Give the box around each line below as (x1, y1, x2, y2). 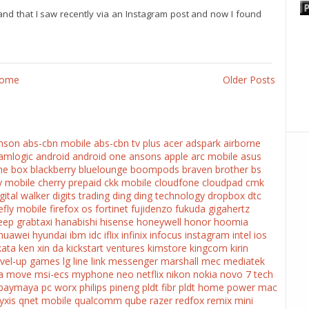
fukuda (175, 202, 206, 216)
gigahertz (208, 202, 250, 216)
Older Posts (222, 73, 275, 87)
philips (79, 281, 107, 295)
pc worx (41, 281, 77, 295)
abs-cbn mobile (23, 137, 91, 150)
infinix (121, 228, 147, 242)
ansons (129, 150, 161, 163)
